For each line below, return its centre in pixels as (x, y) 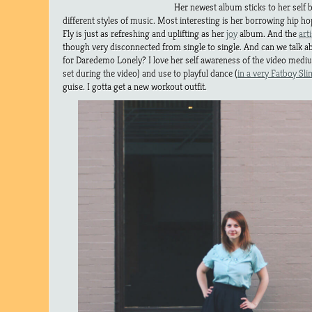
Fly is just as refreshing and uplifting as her (145, 34)
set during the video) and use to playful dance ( (150, 73)
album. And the (268, 34)
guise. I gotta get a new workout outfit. (135, 87)
